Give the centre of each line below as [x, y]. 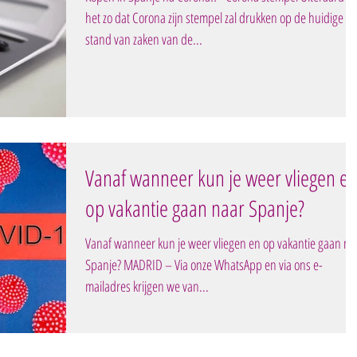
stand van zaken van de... [144, 39]
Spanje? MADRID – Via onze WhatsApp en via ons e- [204, 264]
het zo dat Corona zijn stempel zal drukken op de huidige [214, 18]
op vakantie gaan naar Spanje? [195, 208]
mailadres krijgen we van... [147, 286]
